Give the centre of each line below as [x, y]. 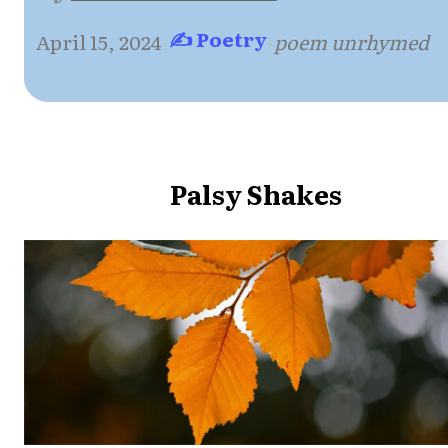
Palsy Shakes [255, 193]
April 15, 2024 [99, 41]
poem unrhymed [351, 41]
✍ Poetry [218, 38]
